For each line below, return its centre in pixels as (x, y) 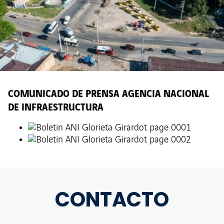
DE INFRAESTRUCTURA (56, 106)
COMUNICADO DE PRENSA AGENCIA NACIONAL (108, 93)
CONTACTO (112, 200)
